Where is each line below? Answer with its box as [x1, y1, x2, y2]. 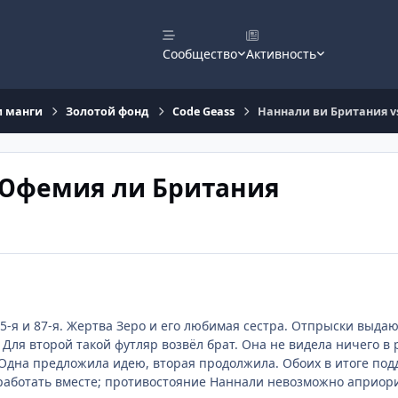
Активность [246, 45, 317, 62]
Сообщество [162, 45, 237, 62]
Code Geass [171, 103, 235, 119]
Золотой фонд [66, 103, 149, 119]
